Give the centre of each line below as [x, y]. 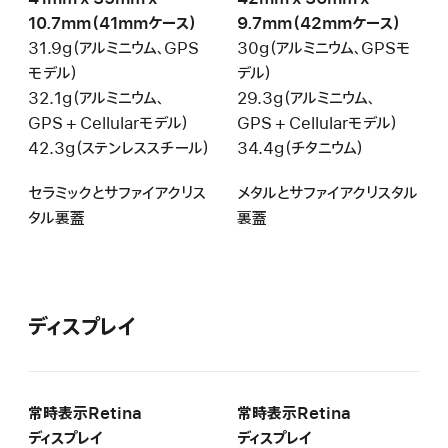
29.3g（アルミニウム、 [305, 99]
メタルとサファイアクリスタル [327, 194]
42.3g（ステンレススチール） [119, 149]
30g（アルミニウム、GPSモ [323, 49]
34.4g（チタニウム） [300, 149]
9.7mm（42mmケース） [318, 24]
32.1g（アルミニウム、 [96, 99]
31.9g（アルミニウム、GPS [113, 49]
